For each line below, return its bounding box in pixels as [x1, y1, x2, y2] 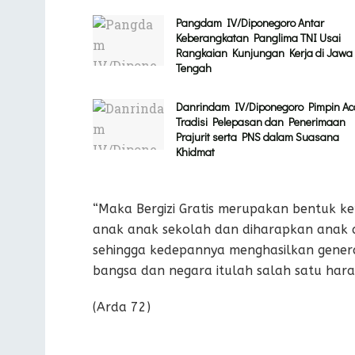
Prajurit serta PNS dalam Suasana [176, 128, 339, 144]
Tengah [176, 59, 212, 75]
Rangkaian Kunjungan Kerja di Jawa [176, 44, 353, 60]
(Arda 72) [93, 299, 151, 315]
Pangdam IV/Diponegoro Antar [176, 14, 324, 30]
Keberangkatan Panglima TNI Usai [176, 29, 341, 45]
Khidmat [176, 143, 215, 159]
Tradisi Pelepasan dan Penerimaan [176, 113, 345, 129]
